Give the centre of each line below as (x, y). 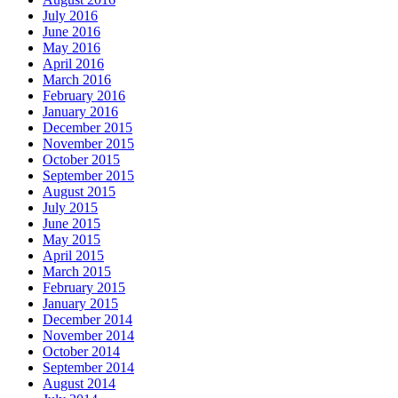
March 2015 (77, 272)
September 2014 (88, 368)
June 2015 (72, 224)
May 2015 (72, 240)
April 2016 (73, 64)
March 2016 (77, 80)
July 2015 (70, 208)
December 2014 (88, 320)
